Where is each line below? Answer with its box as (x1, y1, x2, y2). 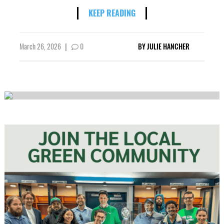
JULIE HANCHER (147, 40, 190, 51)
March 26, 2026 (19, 40, 62, 51)
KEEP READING (88, 6, 135, 19)
